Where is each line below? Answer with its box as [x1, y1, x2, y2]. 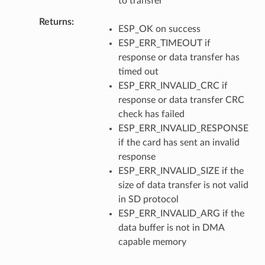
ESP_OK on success [118, 24, 201, 34]
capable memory [118, 237, 186, 247]
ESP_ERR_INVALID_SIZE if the [118, 166, 244, 176]
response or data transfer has [118, 52, 240, 62]
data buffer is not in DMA [118, 222, 224, 232]
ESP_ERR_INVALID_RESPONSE [118, 123, 248, 133]
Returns [38, 17, 72, 27]
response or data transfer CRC [118, 95, 244, 105]
